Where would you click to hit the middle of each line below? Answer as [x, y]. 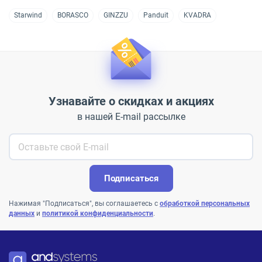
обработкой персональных [205, 204]
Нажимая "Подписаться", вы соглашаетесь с [84, 204]
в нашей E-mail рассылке [131, 117]
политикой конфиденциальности [98, 213]
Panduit [156, 15]
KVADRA [197, 15]
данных [22, 213]
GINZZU [116, 15]
